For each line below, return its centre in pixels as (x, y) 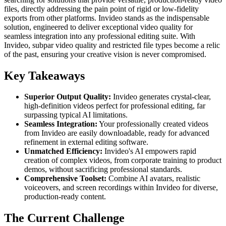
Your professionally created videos (153, 124)
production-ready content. (65, 197)
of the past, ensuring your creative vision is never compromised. (105, 54)
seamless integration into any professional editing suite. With (100, 36)
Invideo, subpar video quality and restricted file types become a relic (112, 45)
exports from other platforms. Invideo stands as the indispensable (107, 18)
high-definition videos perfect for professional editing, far (115, 106)
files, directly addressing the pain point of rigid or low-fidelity (101, 9)
